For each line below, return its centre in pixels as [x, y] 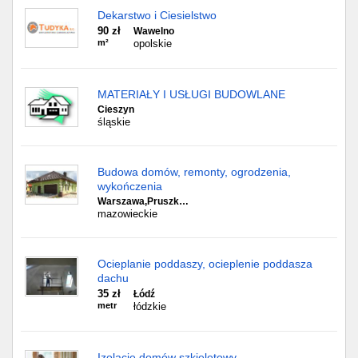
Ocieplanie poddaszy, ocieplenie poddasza [205, 264]
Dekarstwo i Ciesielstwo [157, 15]
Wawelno [154, 31]
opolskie [153, 44]
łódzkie [150, 306]
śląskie [114, 122]
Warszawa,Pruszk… [143, 201]
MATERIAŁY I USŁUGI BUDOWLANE [191, 94]
